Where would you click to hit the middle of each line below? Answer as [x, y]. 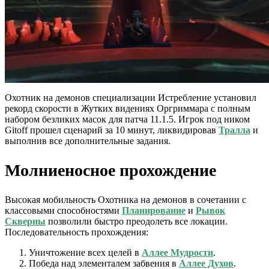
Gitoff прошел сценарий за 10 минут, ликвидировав [112, 130]
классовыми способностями [63, 210]
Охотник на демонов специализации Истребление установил [131, 98]
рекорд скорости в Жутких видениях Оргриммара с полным [128, 109]
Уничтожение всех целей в [85, 252]
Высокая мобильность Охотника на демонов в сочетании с [125, 199]
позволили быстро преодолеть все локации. [137, 221]
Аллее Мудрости [177, 252]
